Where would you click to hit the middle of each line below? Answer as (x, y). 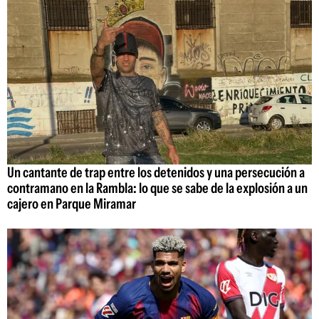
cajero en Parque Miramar (72, 203)
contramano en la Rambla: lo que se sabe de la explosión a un (157, 188)
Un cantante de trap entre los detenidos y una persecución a (156, 172)
